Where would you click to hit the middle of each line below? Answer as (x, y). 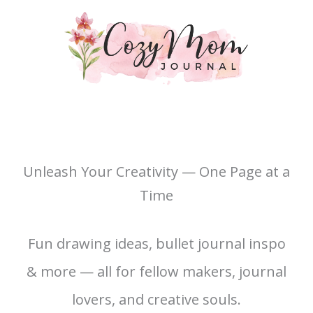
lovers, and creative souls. (156, 299)
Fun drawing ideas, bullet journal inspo (156, 243)
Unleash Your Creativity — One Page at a (156, 172)
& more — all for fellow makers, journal (156, 271)
